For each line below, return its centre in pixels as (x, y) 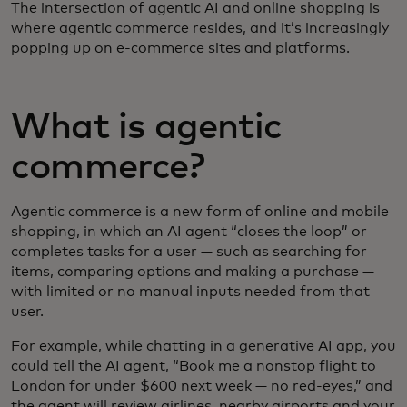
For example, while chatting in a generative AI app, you (203, 347)
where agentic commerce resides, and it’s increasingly (200, 29)
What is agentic (146, 128)
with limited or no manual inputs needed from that (190, 292)
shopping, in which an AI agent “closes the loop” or (189, 232)
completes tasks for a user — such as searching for (189, 252)
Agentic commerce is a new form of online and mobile (200, 212)
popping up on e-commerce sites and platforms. (180, 49)
